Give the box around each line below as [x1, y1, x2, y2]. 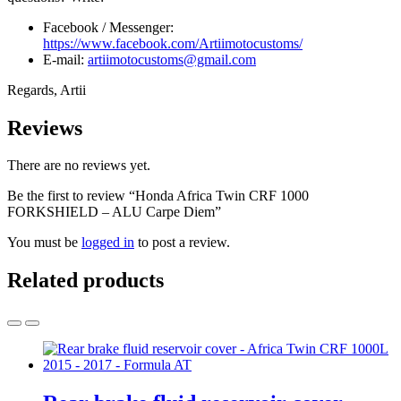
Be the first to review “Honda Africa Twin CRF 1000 [7, 188, 309, 204]
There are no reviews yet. [7, 158, 150, 174]
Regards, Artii [7, 81, 86, 98]
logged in [81, 235, 134, 251]
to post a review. [134, 235, 230, 251]
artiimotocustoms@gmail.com [88, 51, 256, 67]
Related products [7, 269, 164, 293]
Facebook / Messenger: [43, 19, 174, 35]
